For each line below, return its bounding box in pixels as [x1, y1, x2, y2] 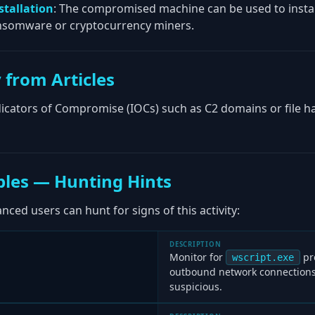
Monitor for [169, 250, 226, 264]
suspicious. [169, 280, 222, 293]
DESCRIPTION [169, 240, 221, 249]
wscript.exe [232, 252, 294, 263]
